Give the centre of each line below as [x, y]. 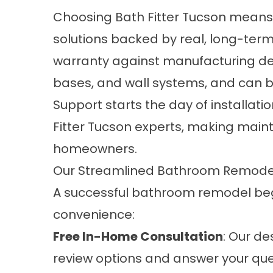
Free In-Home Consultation [138, 236]
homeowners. [97, 149]
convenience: [94, 214]
